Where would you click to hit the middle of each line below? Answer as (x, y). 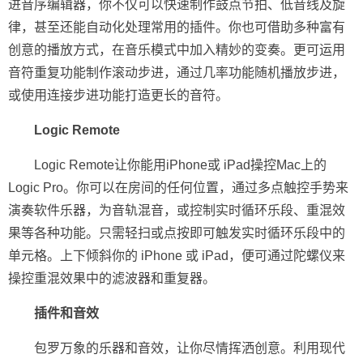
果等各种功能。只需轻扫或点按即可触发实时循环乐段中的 (177, 233)
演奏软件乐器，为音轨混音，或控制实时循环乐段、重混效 (177, 210)
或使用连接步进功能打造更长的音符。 (118, 95)
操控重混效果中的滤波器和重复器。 (112, 278)
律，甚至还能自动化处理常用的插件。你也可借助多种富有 (177, 27)
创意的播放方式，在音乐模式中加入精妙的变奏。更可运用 (177, 50)
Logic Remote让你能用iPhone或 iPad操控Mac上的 (180, 165)
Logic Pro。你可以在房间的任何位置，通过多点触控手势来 (178, 188)
